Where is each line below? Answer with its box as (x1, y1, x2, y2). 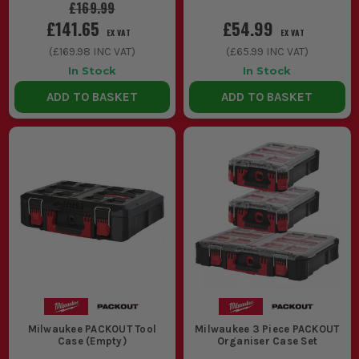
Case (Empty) (57, 334, 127, 347)
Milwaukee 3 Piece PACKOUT (195, 322, 340, 335)
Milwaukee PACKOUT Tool (27, 322, 156, 335)
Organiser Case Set (216, 334, 317, 347)
